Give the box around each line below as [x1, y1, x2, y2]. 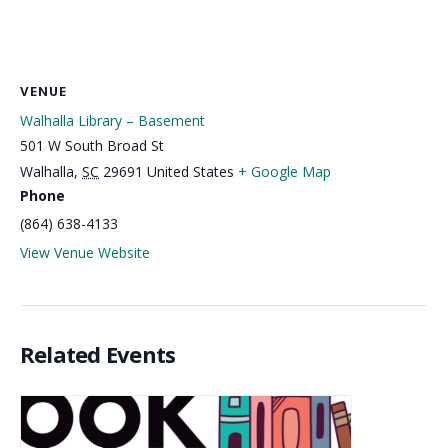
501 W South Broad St [20, 136, 164, 155]
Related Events [20, 338, 176, 369]
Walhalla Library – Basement [20, 111, 205, 130]
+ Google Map [238, 162, 331, 181]
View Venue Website [20, 243, 150, 262]
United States [147, 162, 234, 181]
